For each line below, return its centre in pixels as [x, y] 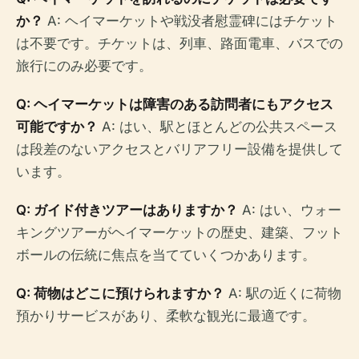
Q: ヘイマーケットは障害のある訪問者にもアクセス [175, 104]
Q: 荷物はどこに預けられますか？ [120, 293]
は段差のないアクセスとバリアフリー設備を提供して [179, 149]
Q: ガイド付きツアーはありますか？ [127, 210]
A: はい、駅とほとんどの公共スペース [218, 127]
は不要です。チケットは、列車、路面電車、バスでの [179, 43]
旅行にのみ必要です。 [84, 66]
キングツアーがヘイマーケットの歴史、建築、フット [179, 232]
